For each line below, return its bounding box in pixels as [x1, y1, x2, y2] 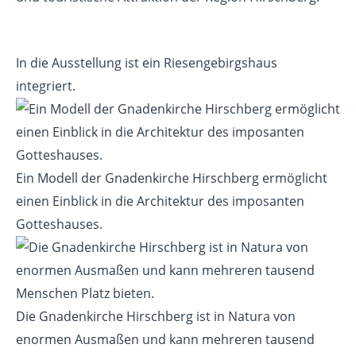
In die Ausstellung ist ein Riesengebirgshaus [16, 54, 277, 72]
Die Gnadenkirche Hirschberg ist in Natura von [16, 308, 296, 326]
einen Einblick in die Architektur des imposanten [16, 192, 304, 211]
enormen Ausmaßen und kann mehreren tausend [16, 331, 315, 349]
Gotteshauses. [16, 215, 103, 234]
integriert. [16, 77, 79, 95]
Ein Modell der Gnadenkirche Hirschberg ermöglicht [16, 169, 327, 188]
